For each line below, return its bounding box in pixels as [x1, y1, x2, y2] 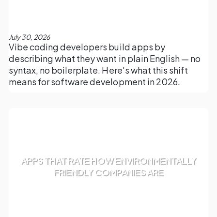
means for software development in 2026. [8, 76, 180, 88]
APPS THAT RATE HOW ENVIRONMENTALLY [21, 155, 196, 166]
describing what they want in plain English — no [8, 53, 201, 64]
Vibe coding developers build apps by [8, 41, 165, 53]
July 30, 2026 [8, 32, 50, 42]
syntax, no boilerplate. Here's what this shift [8, 64, 188, 76]
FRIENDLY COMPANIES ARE [54, 166, 163, 178]
